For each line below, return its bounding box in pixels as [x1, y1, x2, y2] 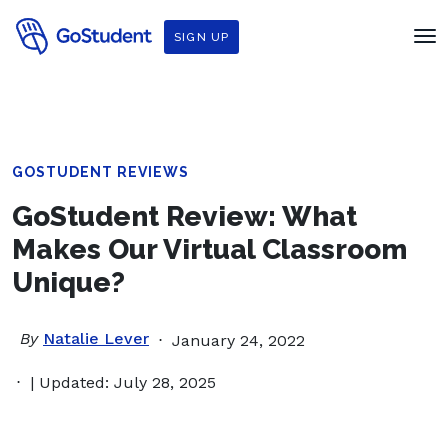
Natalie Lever [43, 329, 149, 348]
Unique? [12, 266, 125, 299]
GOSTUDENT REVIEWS [12, 164, 189, 180]
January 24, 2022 [172, 331, 305, 350]
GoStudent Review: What [12, 200, 357, 233]
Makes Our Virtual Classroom [12, 233, 407, 266]
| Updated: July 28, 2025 [30, 373, 216, 392]
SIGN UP [174, 30, 230, 44]
